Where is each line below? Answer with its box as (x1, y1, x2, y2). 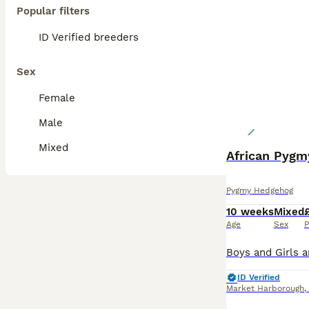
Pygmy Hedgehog (226, 186, 293, 195)
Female (39, 92, 75, 104)
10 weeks (226, 206, 274, 218)
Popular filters (17, 5, 90, 17)
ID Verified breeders (39, 31, 139, 43)
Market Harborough (226, 283, 304, 293)
